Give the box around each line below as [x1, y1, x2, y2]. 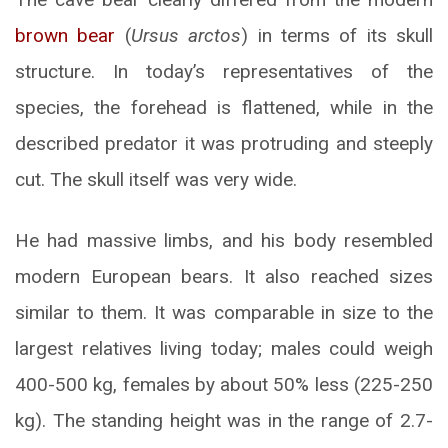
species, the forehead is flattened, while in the [15, 96, 433, 120]
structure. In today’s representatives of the [15, 60, 433, 84]
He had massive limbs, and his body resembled [15, 229, 433, 253]
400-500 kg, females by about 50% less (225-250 [15, 373, 433, 397]
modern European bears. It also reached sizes [15, 265, 433, 289]
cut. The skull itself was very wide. [15, 168, 297, 192]
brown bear [15, 24, 116, 48]
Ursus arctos [130, 24, 242, 48]
